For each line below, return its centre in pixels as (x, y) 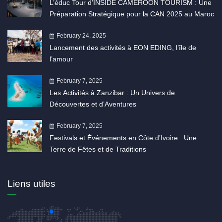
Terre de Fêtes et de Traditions (98, 149)
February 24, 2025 (81, 36)
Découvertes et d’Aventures (93, 104)
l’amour (61, 59)
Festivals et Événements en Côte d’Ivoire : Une (123, 138)
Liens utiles (31, 184)
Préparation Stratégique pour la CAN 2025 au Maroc (132, 14)
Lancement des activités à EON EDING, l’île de (123, 48)
